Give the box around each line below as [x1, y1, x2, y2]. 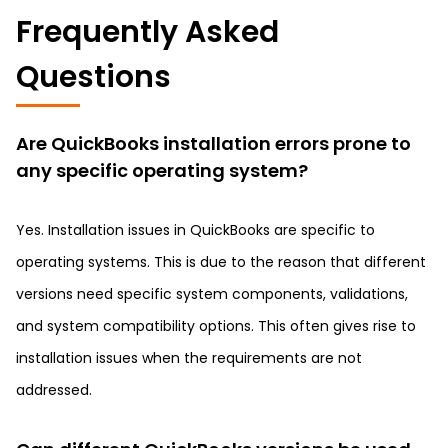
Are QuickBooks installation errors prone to [16, 131, 411, 156]
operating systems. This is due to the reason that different [16, 252, 426, 272]
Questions [16, 56, 171, 98]
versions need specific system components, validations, [16, 284, 408, 304]
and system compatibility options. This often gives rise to [16, 316, 416, 336]
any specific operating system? [16, 158, 308, 183]
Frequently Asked [16, 11, 279, 53]
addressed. [16, 380, 92, 400]
